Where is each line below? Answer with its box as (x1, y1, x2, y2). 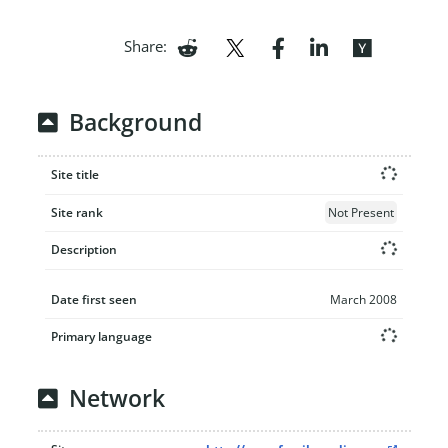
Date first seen (51, 290, 137, 308)
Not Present (328, 203, 394, 221)
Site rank (51, 203, 103, 221)
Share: (123, 35, 167, 56)
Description (51, 240, 117, 258)
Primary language (51, 327, 152, 345)
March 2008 (330, 290, 397, 308)
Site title (51, 165, 99, 183)
